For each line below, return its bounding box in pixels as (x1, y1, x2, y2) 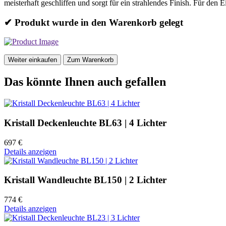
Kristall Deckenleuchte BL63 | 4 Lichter (4, 117, 166, 128)
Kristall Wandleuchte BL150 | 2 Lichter (4, 175, 166, 186)
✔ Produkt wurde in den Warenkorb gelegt (4, 17, 183, 28)
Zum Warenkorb (67, 56, 114, 64)
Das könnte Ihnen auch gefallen (4, 75, 166, 89)
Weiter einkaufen (8, 56, 57, 64)
